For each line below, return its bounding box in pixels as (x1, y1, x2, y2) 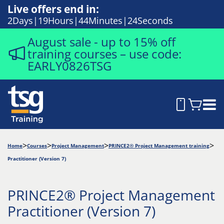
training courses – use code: (27, 45, 181, 62)
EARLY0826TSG (27, 57, 111, 74)
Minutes (88, 14, 122, 26)
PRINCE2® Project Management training (108, 142, 209, 149)
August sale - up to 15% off (27, 33, 175, 50)
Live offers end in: (7, 2, 99, 16)
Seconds (137, 14, 173, 26)
